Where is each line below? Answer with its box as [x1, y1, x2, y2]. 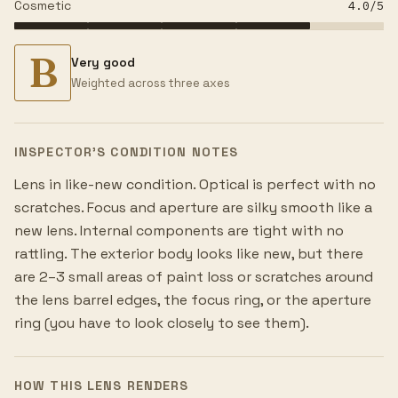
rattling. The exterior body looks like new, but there [14, 244, 363, 264]
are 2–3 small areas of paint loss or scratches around [14, 267, 373, 287]
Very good [71, 53, 135, 70]
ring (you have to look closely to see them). [14, 314, 309, 333]
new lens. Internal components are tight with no [14, 221, 344, 241]
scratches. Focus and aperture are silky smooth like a [14, 198, 372, 218]
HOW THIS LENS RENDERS [14, 378, 189, 394]
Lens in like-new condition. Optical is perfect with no [14, 175, 376, 195]
